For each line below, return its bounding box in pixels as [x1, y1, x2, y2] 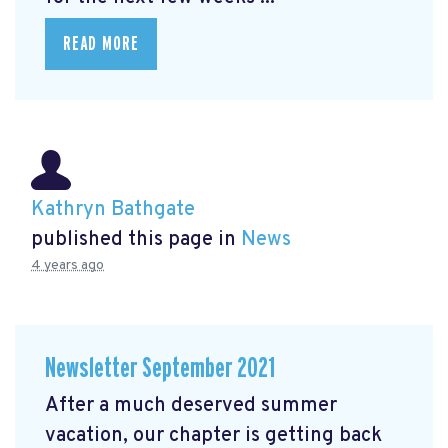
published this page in [31, 227, 241, 254]
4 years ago [31, 257, 104, 275]
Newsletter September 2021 [45, 354, 275, 384]
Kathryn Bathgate [31, 197, 195, 224]
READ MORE [63, 34, 139, 55]
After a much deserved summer [45, 392, 337, 419]
